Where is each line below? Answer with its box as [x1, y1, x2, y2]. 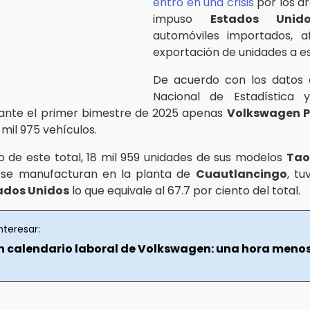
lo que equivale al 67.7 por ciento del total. [69, 182, 300, 199]
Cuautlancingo [195, 165, 287, 182]
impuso [153, 10, 210, 27]
